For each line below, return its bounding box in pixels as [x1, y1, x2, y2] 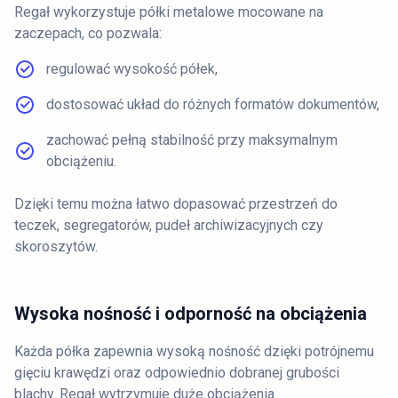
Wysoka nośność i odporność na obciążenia [14, 302, 367, 324]
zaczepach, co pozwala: [14, 24, 162, 42]
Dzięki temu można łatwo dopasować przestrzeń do [14, 195, 338, 212]
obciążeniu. [46, 152, 116, 170]
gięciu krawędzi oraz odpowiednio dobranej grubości [14, 363, 339, 381]
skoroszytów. [14, 237, 98, 255]
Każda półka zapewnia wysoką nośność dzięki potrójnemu [14, 342, 374, 360]
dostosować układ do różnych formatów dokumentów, [46, 95, 379, 113]
